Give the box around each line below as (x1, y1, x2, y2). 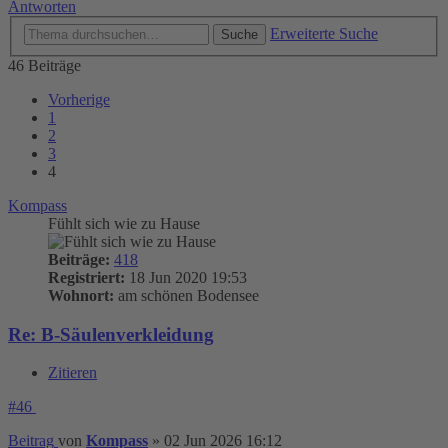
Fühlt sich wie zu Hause (48, 215, 200, 232)
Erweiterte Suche (270, 25, 378, 42)
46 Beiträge (8, 57, 81, 74)
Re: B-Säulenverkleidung (8, 323, 214, 345)
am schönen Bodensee (114, 287, 259, 304)
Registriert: (48, 269, 125, 286)
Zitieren (48, 364, 97, 382)
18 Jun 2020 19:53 (125, 269, 247, 286)
